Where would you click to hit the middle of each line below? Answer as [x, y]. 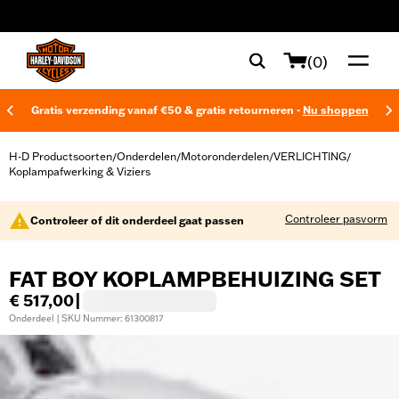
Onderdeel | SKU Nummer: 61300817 [86, 318]
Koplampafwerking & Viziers [80, 171]
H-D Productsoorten [61, 156]
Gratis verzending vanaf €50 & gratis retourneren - [167, 110]
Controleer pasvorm [336, 219]
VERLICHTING [310, 156]
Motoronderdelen [225, 156]
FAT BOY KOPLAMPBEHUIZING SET [195, 279]
